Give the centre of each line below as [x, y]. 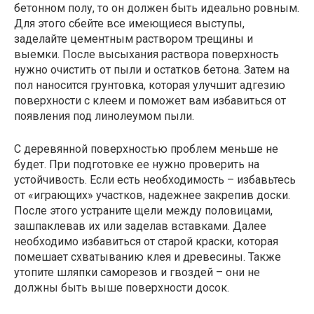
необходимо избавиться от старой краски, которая [146, 241]
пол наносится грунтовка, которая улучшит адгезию [150, 85]
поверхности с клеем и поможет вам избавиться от [150, 100]
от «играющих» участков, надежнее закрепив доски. [152, 195]
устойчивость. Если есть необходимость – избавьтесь [155, 179]
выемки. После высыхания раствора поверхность [146, 54]
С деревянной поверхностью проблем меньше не [146, 149]
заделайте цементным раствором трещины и [134, 39]
